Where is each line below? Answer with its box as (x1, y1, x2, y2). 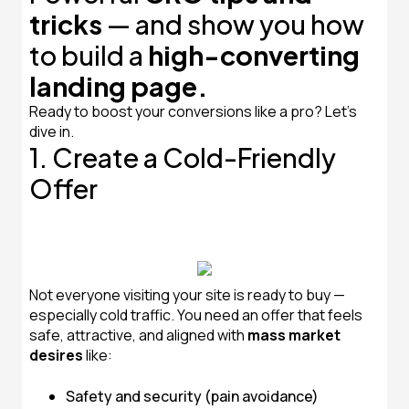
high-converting (148, 38, 360, 71)
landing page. (29, 69, 207, 102)
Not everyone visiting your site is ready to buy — (29, 285, 345, 305)
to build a (29, 38, 148, 71)
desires (29, 345, 83, 365)
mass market (247, 325, 341, 345)
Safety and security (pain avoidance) (66, 386, 319, 406)
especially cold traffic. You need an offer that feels (29, 305, 362, 325)
